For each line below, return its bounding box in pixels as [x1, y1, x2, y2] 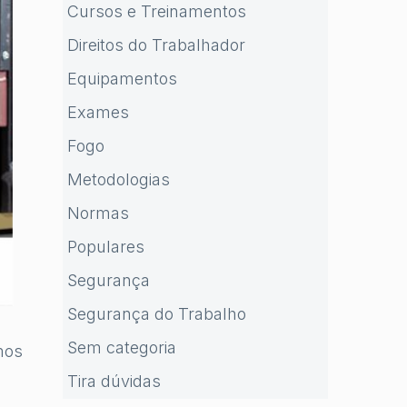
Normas [66, 203, 129, 223]
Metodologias [66, 170, 170, 189]
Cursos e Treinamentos [66, 2, 246, 21]
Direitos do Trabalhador [66, 35, 245, 55]
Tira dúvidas [66, 372, 161, 391]
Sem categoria [66, 338, 176, 357]
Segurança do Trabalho [66, 304, 246, 323]
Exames [66, 103, 129, 122]
